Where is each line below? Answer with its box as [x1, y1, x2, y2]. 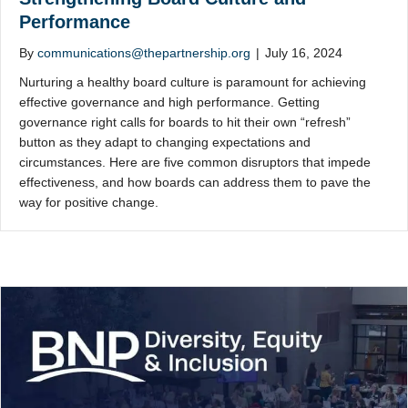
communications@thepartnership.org [37, 46, 250, 61]
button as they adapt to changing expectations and [19, 135, 311, 150]
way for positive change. [19, 195, 158, 210]
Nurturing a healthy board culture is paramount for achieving [19, 75, 366, 90]
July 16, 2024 [265, 46, 342, 61]
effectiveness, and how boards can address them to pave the [19, 175, 371, 190]
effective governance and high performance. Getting [19, 95, 320, 110]
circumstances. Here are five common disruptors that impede [19, 155, 371, 170]
